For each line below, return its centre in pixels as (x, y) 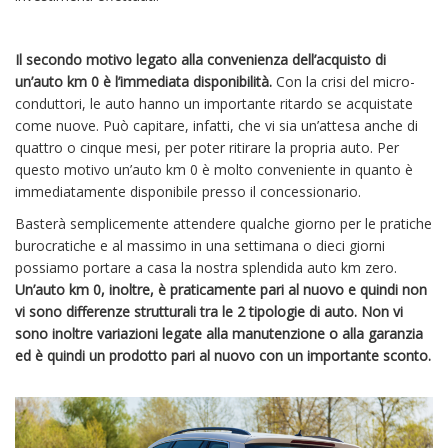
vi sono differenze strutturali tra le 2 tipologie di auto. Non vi (209, 312)
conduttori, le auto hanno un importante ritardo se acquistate (214, 104)
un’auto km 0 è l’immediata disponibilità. (143, 82)
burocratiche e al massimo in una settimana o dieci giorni (200, 246)
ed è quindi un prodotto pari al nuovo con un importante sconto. (223, 356)
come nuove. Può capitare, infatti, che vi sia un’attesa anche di (216, 126)
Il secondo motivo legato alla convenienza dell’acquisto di (200, 60)
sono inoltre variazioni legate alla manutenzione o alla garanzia (219, 334)
